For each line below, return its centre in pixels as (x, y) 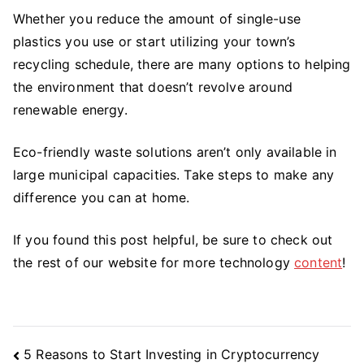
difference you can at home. (102, 197)
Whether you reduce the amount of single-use (157, 18)
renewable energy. (70, 109)
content (318, 262)
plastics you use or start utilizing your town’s (154, 41)
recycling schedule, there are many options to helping (182, 64)
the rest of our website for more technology (154, 262)
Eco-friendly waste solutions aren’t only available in (175, 152)
